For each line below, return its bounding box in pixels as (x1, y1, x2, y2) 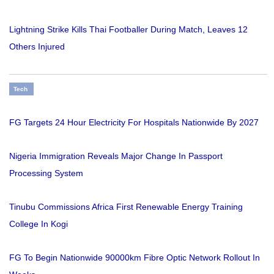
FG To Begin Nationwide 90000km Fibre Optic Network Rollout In (9, 253, 260, 263)
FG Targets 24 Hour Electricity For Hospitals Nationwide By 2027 (9, 117, 259, 128)
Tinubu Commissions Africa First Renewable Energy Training (9, 202, 243, 212)
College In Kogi (9, 219, 68, 229)
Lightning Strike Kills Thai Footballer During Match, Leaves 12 (9, 24, 248, 35)
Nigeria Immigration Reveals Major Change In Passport (9, 151, 223, 161)
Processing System (9, 168, 83, 179)
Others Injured (9, 42, 65, 52)
